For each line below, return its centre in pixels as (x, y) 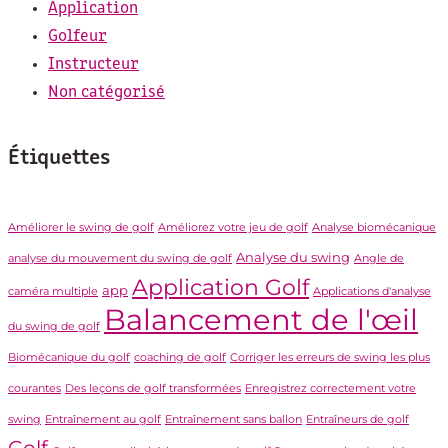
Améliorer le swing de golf (81, 227)
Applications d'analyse (372, 291)
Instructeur (93, 65)
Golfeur (77, 37)
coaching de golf (180, 357)
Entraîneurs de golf (357, 419)
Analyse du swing (293, 256)
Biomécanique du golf (69, 357)
